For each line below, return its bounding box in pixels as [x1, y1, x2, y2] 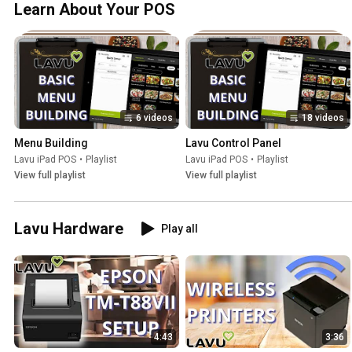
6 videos [136, 112, 173, 124]
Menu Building [14, 137, 88, 150]
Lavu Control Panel [185, 137, 281, 150]
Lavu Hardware [14, 219, 123, 239]
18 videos [302, 112, 344, 124]
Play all [161, 222, 198, 236]
